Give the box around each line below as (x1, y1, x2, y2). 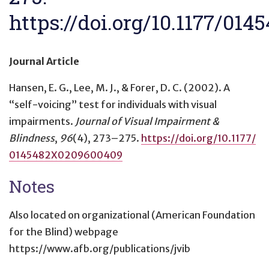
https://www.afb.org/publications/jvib (9, 243, 190, 255)
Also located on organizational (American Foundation (9, 209, 255, 222)
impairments (9, 115, 70, 127)
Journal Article (9, 55, 79, 67)
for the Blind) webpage (9, 226, 118, 238)
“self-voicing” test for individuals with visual (9, 98, 217, 110)
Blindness (9, 131, 55, 144)
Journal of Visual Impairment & (75, 115, 219, 127)
